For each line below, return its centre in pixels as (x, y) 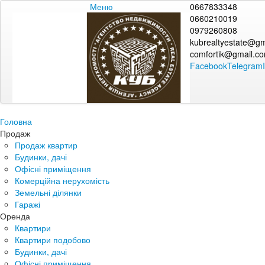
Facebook (209, 66)
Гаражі (28, 204)
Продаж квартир (46, 145)
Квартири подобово (53, 239)
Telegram (245, 66)
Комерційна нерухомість (62, 180)
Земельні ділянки (48, 192)
